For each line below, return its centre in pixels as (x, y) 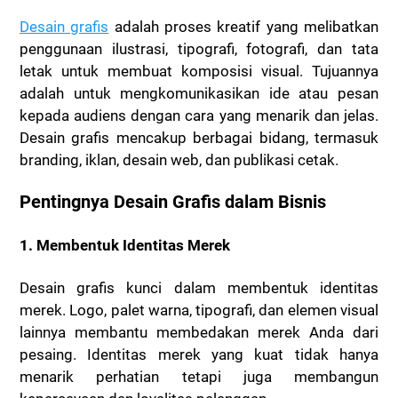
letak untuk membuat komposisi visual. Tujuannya (199, 71)
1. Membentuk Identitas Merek (125, 246)
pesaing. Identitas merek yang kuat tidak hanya (199, 354)
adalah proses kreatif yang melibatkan (244, 26)
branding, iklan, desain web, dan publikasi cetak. (179, 159)
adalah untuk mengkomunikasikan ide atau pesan (199, 93)
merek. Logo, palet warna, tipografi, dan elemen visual (199, 310)
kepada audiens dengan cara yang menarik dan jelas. (199, 115)
